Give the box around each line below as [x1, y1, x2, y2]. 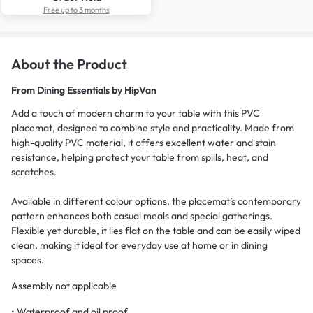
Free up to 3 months [43, 4, 110, 15]
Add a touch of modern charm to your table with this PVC [11, 106, 260, 119]
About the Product [11, 54, 127, 73]
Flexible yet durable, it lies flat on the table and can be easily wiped [11, 224, 300, 237]
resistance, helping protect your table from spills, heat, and [11, 150, 268, 163]
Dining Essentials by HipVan [37, 83, 156, 96]
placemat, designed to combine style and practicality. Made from [11, 121, 294, 134]
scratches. [11, 165, 57, 178]
